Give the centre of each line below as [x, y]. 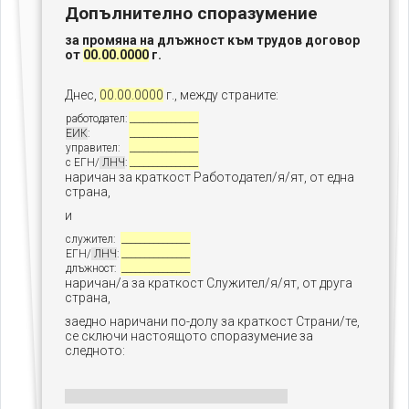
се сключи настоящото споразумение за [189, 336]
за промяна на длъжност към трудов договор [212, 40]
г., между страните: [221, 95]
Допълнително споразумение [191, 13]
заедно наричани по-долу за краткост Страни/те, [212, 321]
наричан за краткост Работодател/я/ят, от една [210, 177]
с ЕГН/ [83, 163]
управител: [93, 148]
